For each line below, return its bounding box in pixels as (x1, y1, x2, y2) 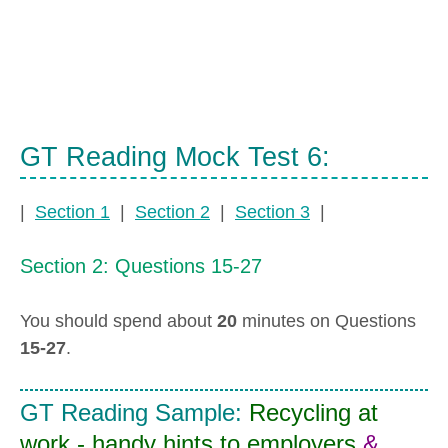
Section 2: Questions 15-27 (20, 253, 262, 277)
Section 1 (35, 202, 110, 223)
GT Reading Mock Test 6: (20, 141, 330, 172)
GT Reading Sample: (20, 399, 249, 427)
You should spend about (20, 311, 217, 332)
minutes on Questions (237, 311, 416, 332)
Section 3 (235, 202, 310, 223)
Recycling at (249, 399, 378, 427)
